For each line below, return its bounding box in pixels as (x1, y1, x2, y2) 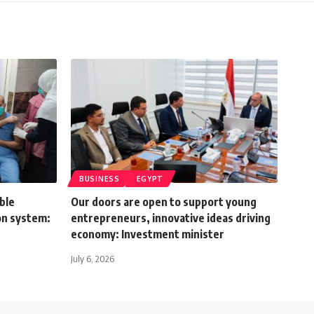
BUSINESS (79, 175, 120, 184)
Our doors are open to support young (71, 195, 257, 210)
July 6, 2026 (71, 253, 114, 265)
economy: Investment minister (71, 227, 224, 242)
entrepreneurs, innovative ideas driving (71, 211, 271, 226)
